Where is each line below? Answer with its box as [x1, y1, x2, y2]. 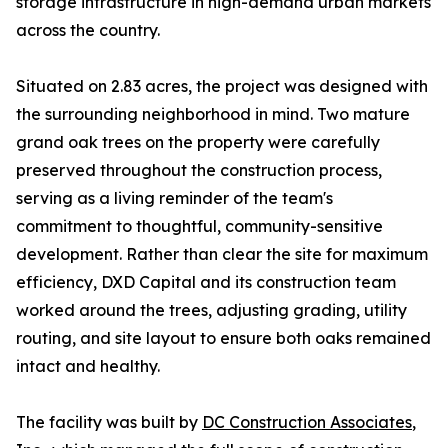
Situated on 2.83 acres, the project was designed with [16, 76, 428, 97]
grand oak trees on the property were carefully [16, 132, 380, 153]
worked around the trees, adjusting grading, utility [16, 300, 407, 321]
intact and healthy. [16, 356, 160, 377]
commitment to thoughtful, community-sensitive [16, 216, 383, 237]
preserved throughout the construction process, [16, 160, 382, 181]
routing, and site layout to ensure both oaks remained [16, 328, 431, 349]
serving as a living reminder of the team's [16, 188, 333, 209]
